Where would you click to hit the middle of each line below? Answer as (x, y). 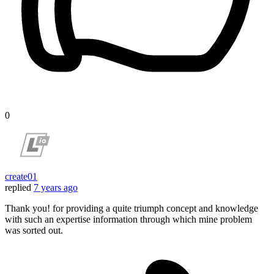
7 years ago (56, 188)
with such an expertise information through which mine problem (128, 220)
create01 (21, 177)
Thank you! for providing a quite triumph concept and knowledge (131, 209)
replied (18, 188)
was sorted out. (34, 231)
